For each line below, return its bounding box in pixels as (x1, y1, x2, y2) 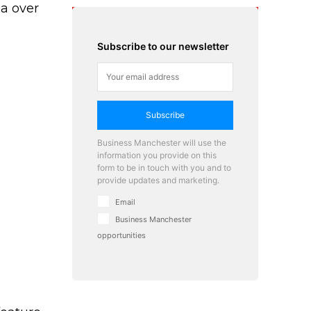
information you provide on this (97, 149, 217, 160)
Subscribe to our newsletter (97, 40, 229, 52)
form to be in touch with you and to (97, 162, 231, 173)
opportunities (97, 230, 146, 240)
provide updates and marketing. (97, 174, 219, 185)
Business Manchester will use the (97, 137, 226, 148)
